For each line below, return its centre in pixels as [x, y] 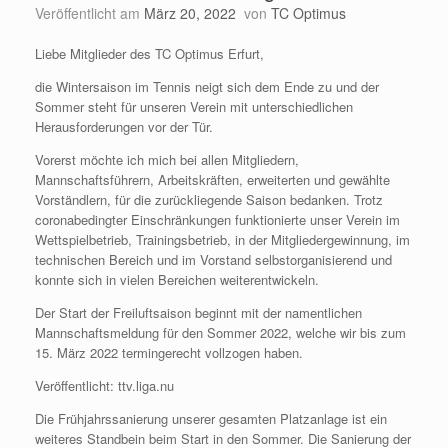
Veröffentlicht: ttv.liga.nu [104, 385]
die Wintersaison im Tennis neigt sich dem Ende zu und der [207, 86]
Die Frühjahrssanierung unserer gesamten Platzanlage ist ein [211, 418]
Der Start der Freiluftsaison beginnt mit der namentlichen [198, 312]
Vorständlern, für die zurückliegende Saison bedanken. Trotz [209, 199]
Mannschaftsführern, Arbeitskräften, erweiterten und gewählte [212, 179]
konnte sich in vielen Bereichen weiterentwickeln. [177, 279]
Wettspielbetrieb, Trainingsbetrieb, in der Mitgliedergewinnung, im [222, 239]
